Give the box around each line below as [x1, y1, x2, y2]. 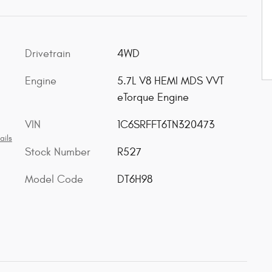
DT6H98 [117, 173, 152, 186]
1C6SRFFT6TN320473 [117, 118, 214, 131]
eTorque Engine [117, 91, 189, 104]
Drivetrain [25, 47, 70, 60]
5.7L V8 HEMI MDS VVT [117, 75, 224, 87]
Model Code [25, 173, 83, 186]
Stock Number [25, 146, 90, 158]
